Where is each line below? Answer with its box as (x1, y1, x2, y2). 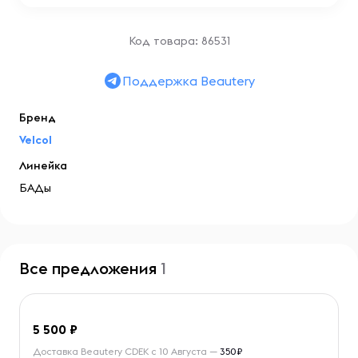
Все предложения (19, 258, 161, 278)
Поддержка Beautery (122, 73, 255, 89)
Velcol (19, 133, 52, 147)
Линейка (19, 158, 67, 173)
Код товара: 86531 (128, 34, 230, 48)
